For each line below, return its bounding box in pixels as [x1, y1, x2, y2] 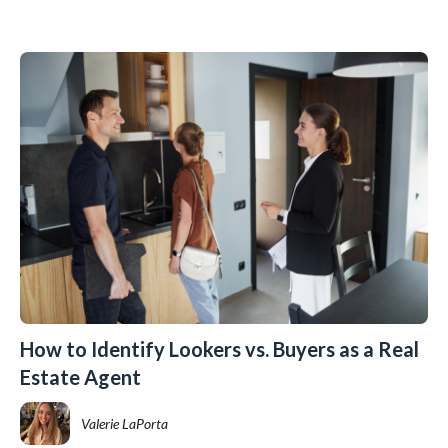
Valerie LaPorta [81, 415, 169, 433]
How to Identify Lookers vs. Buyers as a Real [20, 336, 419, 361]
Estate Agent [20, 364, 141, 389]
